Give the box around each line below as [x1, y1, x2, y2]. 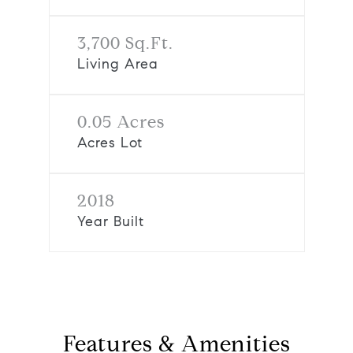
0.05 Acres [76, 111, 165, 132]
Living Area [76, 55, 158, 72]
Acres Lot [76, 134, 143, 151]
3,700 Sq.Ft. [76, 32, 173, 54]
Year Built [76, 213, 144, 230]
